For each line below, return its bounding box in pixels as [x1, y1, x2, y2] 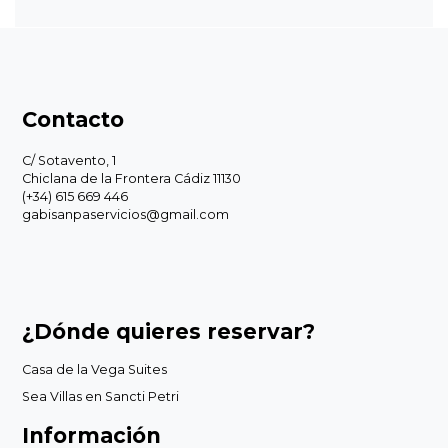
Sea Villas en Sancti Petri [22, 388, 179, 404]
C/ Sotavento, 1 [22, 153, 116, 169]
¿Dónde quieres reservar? [22, 319, 315, 345]
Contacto [22, 107, 124, 133]
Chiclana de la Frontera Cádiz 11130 [22, 171, 241, 187]
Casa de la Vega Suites [22, 362, 167, 378]
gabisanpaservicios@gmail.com [22, 207, 229, 223]
